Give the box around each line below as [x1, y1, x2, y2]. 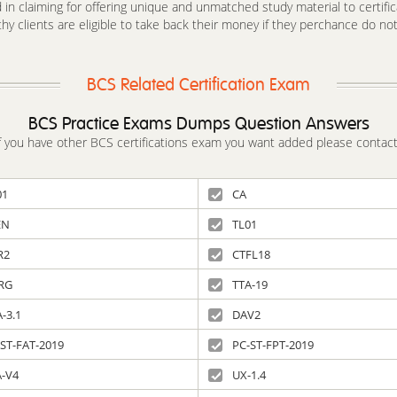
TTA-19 [232, 276, 268, 292]
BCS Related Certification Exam [87, 74, 310, 96]
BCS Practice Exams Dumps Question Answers [27, 113, 370, 135]
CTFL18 [232, 246, 270, 262]
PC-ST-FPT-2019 [232, 337, 314, 353]
